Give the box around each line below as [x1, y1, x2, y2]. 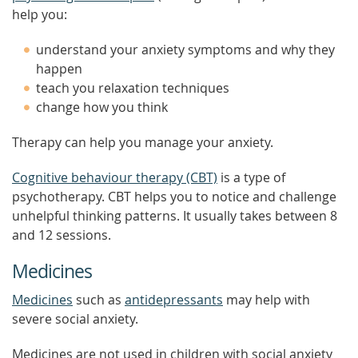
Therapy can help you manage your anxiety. [12, 133, 273, 151]
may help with [223, 291, 310, 308]
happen [36, 60, 82, 78]
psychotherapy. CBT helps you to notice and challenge [12, 188, 336, 205]
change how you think [36, 98, 168, 116]
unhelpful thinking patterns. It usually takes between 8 [12, 207, 337, 225]
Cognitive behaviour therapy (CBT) [12, 169, 217, 186]
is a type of [217, 169, 285, 186]
